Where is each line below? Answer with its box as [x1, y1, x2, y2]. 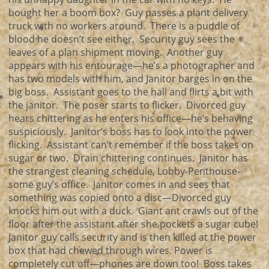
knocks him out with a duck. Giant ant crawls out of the [8, 204, 258, 217]
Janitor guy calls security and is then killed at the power [8, 231, 256, 244]
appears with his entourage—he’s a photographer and [8, 59, 255, 72]
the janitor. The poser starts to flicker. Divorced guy [8, 98, 246, 112]
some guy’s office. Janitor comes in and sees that [8, 178, 230, 191]
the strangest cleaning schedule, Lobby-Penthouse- [8, 165, 240, 178]
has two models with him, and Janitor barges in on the [8, 72, 252, 85]
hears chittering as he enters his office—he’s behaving [8, 112, 253, 125]
